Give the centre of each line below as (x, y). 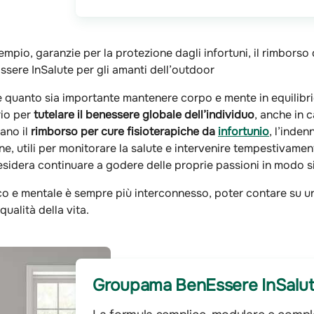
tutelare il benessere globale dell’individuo (144, 114)
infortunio (244, 131)
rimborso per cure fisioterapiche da (124, 131)
